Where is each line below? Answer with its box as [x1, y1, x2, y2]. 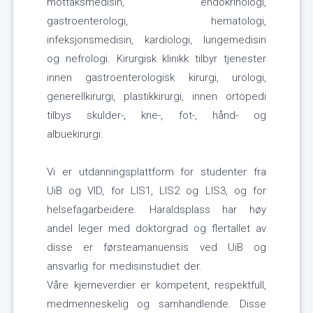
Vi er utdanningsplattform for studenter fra [47, 166, 266, 179]
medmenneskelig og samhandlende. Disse [47, 298, 266, 311]
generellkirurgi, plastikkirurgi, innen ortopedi [47, 90, 266, 103]
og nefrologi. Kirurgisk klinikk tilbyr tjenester [47, 52, 266, 66]
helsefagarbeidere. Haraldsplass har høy [47, 203, 266, 217]
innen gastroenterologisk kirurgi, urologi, [47, 71, 266, 85]
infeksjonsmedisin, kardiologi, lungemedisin [47, 34, 266, 47]
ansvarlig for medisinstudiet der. [47, 260, 202, 273]
